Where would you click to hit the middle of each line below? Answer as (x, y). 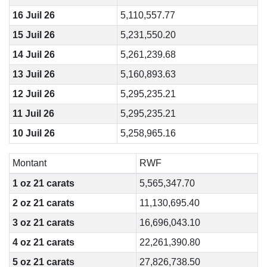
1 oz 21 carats (43, 183)
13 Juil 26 (33, 74)
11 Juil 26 (33, 114)
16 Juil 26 (33, 15)
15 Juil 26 (33, 35)
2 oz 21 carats (43, 203)
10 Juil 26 (33, 133)
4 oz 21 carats (43, 242)
